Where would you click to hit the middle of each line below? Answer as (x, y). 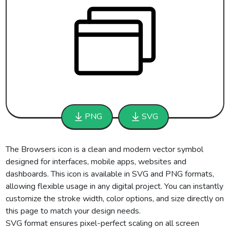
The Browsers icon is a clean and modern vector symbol (105, 149)
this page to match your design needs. (73, 211)
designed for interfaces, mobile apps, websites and (96, 162)
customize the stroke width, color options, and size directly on (115, 199)
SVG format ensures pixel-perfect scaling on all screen (103, 223)
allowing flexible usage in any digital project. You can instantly (115, 186)
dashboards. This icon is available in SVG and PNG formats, (110, 174)
